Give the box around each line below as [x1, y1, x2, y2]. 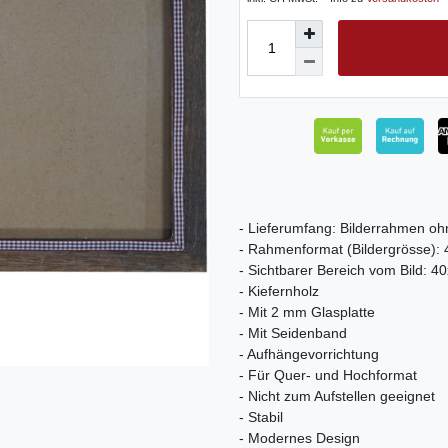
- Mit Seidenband [239, 325, 347, 342]
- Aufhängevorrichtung [239, 346, 379, 363]
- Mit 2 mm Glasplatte [239, 304, 375, 321]
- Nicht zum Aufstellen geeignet [239, 388, 435, 405]
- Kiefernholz [239, 283, 319, 300]
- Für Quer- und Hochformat [239, 367, 417, 384]
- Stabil [239, 409, 283, 426]
